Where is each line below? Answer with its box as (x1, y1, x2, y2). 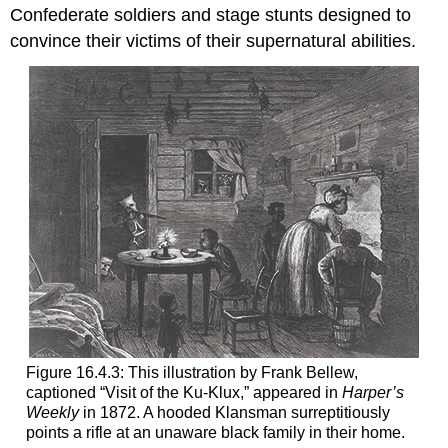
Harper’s (341, 384, 404, 402)
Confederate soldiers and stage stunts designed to (10, 4, 412, 25)
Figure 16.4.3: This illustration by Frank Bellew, (25, 364, 358, 382)
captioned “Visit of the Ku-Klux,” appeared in (25, 384, 342, 402)
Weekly (25, 404, 79, 422)
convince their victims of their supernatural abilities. (10, 30, 417, 51)
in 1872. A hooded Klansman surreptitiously (78, 404, 390, 422)
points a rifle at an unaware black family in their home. (25, 424, 405, 442)
